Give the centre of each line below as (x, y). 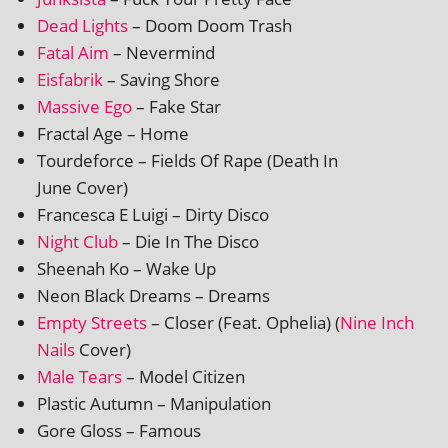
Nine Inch (377, 322)
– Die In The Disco (188, 241)
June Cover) (82, 187)
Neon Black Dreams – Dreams (153, 295)
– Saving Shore (161, 79)
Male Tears (79, 376)
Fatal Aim (73, 52)
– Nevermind (162, 52)
